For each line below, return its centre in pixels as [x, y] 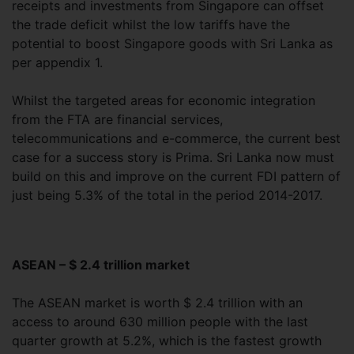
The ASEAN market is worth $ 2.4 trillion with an [157, 302]
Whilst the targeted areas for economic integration [164, 100]
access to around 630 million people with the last [160, 321]
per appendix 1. [57, 62]
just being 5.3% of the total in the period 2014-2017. [167, 195]
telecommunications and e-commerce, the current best [176, 138]
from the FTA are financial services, [117, 119]
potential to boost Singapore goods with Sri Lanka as [172, 43]
